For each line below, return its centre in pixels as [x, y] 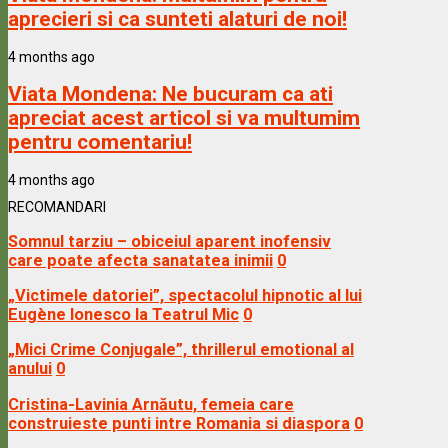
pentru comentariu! [100, 142]
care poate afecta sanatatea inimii [140, 260]
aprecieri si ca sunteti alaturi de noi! [177, 19]
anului [30, 369]
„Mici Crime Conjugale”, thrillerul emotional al [181, 350]
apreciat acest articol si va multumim [184, 118]
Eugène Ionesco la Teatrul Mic [123, 314]
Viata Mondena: [85, 94]
